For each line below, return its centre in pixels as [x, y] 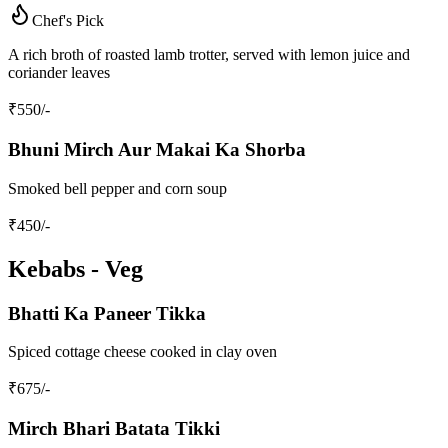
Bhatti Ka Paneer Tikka [107, 313]
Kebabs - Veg [75, 268]
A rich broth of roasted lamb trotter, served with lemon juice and [209, 55]
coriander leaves [59, 73]
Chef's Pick [68, 21]
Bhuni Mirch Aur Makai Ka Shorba [157, 150]
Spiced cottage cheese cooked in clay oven [142, 352]
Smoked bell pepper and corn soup [117, 188]
